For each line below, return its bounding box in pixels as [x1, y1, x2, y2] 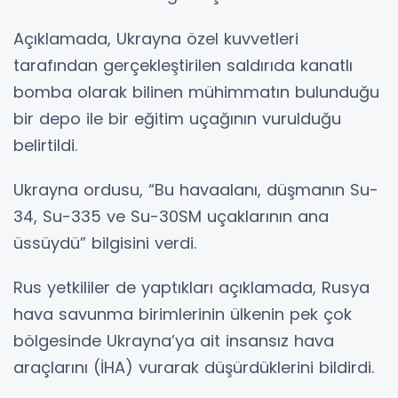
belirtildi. [13, 133, 83, 156]
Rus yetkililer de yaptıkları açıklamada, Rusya [13, 275, 370, 298]
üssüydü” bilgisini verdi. [13, 231, 196, 254]
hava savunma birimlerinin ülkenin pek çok [13, 302, 352, 325]
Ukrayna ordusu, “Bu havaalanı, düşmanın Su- [13, 178, 378, 201]
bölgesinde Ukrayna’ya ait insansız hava [13, 329, 334, 352]
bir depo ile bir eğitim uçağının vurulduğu [13, 107, 341, 130]
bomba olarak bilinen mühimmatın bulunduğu [13, 80, 379, 103]
